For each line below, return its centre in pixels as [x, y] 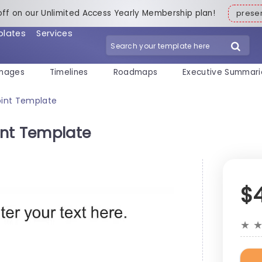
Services [54, 33]
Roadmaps [135, 73]
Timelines [69, 73]
